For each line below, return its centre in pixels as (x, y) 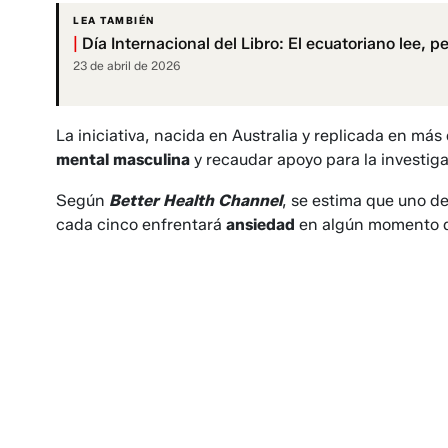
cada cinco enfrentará (141, 225)
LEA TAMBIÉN (114, 21)
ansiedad (262, 225)
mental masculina (123, 160)
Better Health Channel (195, 201)
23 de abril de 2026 (127, 66)
